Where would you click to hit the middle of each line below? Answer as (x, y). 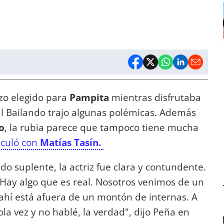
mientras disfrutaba (156, 97)
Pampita (90, 97)
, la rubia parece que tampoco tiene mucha (101, 127)
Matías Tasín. (72, 142)
